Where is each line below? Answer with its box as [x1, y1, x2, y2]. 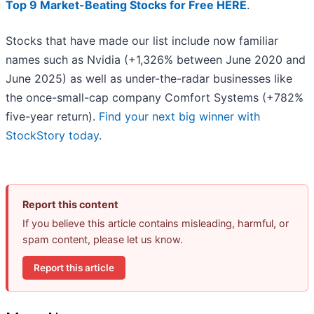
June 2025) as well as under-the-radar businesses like [6, 71, 292, 86]
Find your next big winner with [99, 109, 260, 124]
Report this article [34, 261, 114, 273]
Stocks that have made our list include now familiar [6, 34, 278, 48]
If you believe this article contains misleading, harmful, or [22, 217, 289, 230]
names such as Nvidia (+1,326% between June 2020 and [6, 53, 306, 67]
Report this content [22, 198, 118, 211]
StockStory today [6, 128, 99, 143]
